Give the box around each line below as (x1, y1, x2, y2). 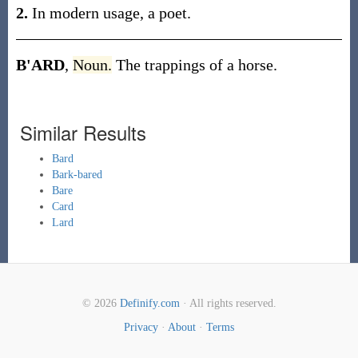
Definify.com (119, 297, 180, 309)
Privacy (124, 321, 158, 333)
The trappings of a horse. (115, 56, 277, 74)
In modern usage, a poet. (27, 4, 191, 22)
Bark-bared (51, 169, 102, 181)
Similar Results (19, 118, 146, 146)
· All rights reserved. (179, 297, 276, 309)
